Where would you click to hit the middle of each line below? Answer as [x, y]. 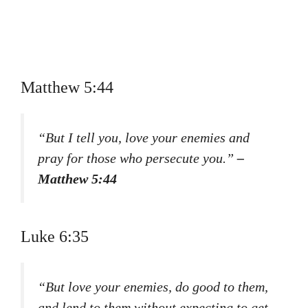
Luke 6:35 [55, 236]
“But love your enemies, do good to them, [153, 286]
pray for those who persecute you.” [137, 158]
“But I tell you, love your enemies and [144, 137]
